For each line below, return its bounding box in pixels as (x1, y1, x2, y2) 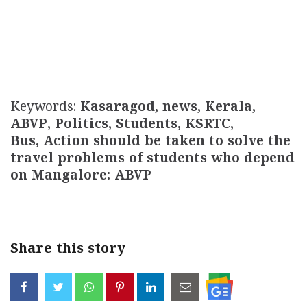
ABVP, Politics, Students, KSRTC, (10, 117, 234, 134)
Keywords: (10, 100, 80, 116)
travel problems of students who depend (10, 151, 295, 168)
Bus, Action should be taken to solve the (10, 134, 291, 151)
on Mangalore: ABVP (10, 169, 151, 185)
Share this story (10, 241, 125, 259)
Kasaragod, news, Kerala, (80, 100, 256, 116)
